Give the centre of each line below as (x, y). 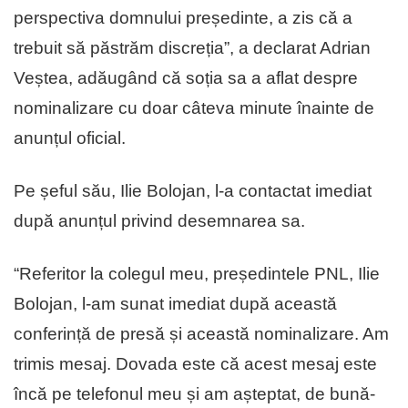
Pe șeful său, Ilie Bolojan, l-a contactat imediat (193, 191)
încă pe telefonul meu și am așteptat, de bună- (194, 394)
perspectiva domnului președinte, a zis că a (183, 18)
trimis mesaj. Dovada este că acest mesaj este (195, 364)
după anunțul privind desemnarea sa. (159, 221)
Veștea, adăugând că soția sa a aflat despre (186, 78)
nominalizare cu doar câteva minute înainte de (194, 108)
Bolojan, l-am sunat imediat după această (175, 304)
